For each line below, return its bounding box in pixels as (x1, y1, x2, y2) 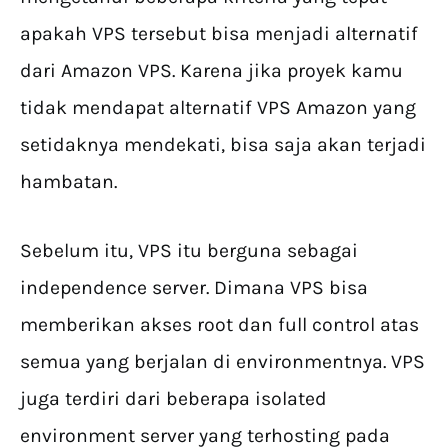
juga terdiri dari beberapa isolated (20, 387, 327, 411)
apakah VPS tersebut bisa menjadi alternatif (20, 22, 418, 46)
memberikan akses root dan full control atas (20, 313, 419, 337)
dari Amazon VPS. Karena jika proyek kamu (20, 59, 403, 83)
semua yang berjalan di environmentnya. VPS (20, 350, 425, 374)
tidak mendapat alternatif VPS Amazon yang (20, 96, 416, 120)
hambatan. (20, 170, 117, 194)
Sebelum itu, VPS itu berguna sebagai (20, 239, 358, 263)
